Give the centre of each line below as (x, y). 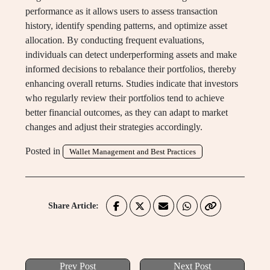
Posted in (44, 151)
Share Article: (73, 206)
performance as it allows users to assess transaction (121, 11)
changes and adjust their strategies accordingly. (114, 127)
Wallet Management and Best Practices (133, 152)
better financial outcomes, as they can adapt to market (127, 113)
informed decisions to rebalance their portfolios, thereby (131, 69)
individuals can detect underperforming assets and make (131, 55)
